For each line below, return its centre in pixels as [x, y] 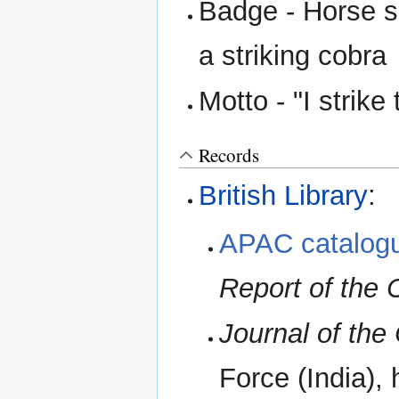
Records [229, 155]
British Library [284, 195]
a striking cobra [293, 55]
